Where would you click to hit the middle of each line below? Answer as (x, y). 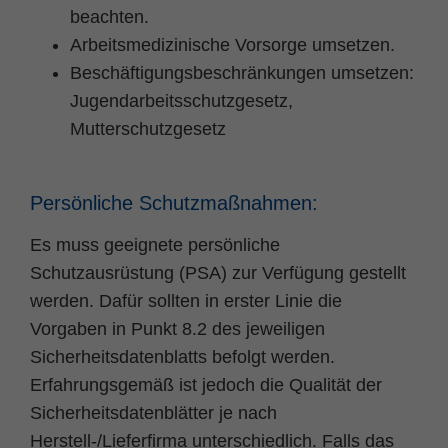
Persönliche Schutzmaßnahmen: (174, 202)
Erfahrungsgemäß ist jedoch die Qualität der (206, 384)
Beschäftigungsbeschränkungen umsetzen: (242, 72)
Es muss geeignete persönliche (155, 244)
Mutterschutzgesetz (148, 128)
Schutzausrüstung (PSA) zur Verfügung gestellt (218, 272)
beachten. (109, 16)
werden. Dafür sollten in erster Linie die (186, 300)
